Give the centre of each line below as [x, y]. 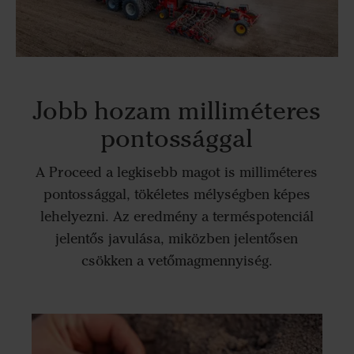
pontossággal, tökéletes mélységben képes [177, 195]
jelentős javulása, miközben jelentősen [177, 239]
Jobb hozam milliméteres [177, 110]
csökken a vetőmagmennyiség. [177, 261]
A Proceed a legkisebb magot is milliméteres [177, 173]
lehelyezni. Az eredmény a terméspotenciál [177, 217]
